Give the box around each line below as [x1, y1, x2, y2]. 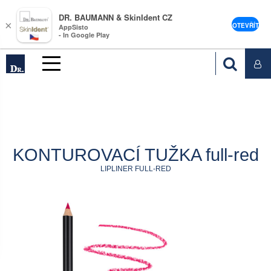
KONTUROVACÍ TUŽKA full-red [12, 145, 259, 165]
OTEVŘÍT [232, 21, 259, 30]
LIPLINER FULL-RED [100, 165, 171, 172]
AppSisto [59, 22, 88, 31]
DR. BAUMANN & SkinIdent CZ [59, 11, 172, 23]
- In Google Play [59, 30, 109, 39]
